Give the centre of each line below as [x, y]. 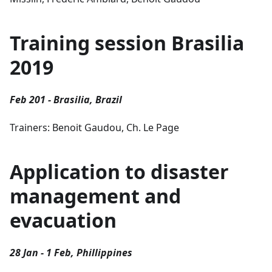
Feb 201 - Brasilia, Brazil [66, 99]
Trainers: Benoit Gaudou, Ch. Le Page [94, 127]
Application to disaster [119, 171]
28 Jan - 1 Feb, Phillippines [71, 252]
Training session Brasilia [127, 42]
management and [95, 195]
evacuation [63, 220]
